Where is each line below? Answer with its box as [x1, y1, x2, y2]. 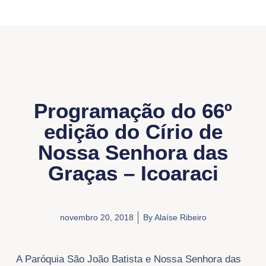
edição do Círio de [43, 119, 223, 143]
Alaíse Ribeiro [152, 213, 207, 223]
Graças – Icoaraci [47, 161, 218, 185]
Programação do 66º [34, 99, 232, 122]
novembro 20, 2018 [59, 213, 134, 223]
